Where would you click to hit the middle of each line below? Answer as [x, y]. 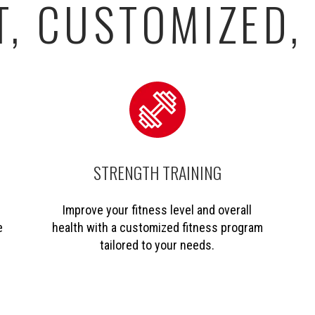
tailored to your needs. [157, 245]
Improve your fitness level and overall [157, 210]
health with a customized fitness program [157, 227]
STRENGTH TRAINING [157, 172]
